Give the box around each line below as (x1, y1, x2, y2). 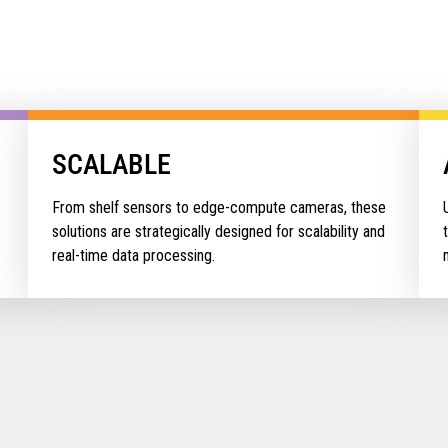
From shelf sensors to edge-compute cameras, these (52, 197, 387, 217)
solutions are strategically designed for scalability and (52, 221, 386, 241)
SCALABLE (52, 147, 172, 181)
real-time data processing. (52, 245, 216, 265)
